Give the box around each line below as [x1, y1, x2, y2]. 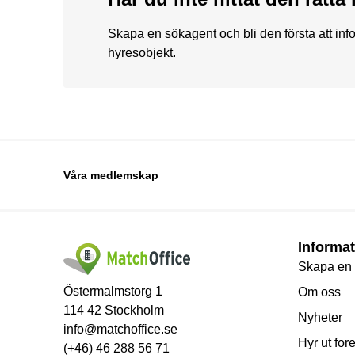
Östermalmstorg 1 [63, 284, 162, 298]
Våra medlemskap [63, 168, 158, 181]
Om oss [298, 284, 341, 299]
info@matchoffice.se [63, 322, 177, 336]
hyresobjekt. [108, 46, 176, 59]
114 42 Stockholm [63, 303, 164, 317]
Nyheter [298, 310, 342, 324]
